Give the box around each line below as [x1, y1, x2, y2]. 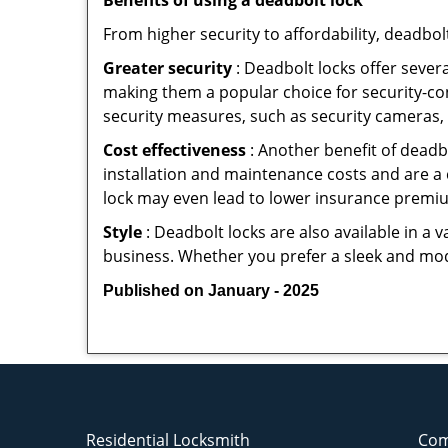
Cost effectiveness [103, 139, 246, 161]
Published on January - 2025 [103, 282, 319, 299]
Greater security [103, 57, 232, 79]
